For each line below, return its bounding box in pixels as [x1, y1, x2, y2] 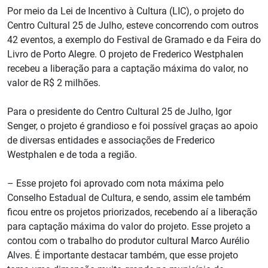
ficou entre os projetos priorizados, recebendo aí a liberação [7, 206, 257, 218]
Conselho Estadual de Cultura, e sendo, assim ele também [7, 192, 251, 204]
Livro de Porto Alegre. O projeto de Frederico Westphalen [7, 48, 243, 60]
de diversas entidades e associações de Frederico [7, 135, 215, 147]
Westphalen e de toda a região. [7, 149, 137, 161]
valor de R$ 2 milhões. [7, 77, 100, 89]
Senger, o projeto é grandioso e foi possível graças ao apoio [7, 120, 258, 132]
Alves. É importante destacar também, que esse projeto [7, 249, 238, 261]
